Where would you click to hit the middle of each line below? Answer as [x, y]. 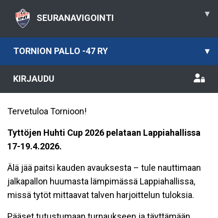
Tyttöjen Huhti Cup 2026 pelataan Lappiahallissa [104, 133]
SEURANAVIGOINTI [75, 18]
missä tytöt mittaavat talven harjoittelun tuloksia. [101, 195]
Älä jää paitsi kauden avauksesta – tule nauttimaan [104, 168]
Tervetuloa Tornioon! [47, 111]
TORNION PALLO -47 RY [61, 51]
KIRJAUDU [34, 79]
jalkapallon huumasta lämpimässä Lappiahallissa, [101, 181]
